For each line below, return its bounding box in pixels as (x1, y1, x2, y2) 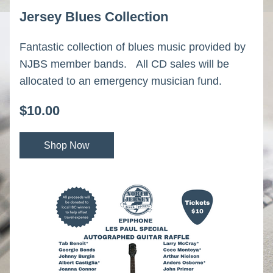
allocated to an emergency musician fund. (19, 75, 222, 87)
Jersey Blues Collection (19, 9, 168, 24)
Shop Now (44, 140, 90, 151)
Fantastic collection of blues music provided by (19, 41, 246, 53)
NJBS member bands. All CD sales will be (19, 58, 229, 70)
